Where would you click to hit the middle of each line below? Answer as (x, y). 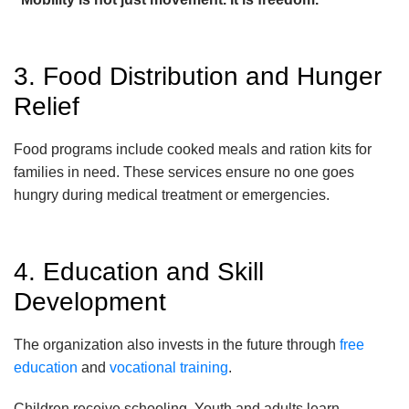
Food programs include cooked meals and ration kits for (193, 150)
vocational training (169, 368)
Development (90, 302)
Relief (47, 107)
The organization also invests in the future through (177, 345)
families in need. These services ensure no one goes (184, 173)
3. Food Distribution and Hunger (198, 77)
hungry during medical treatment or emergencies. (172, 195)
